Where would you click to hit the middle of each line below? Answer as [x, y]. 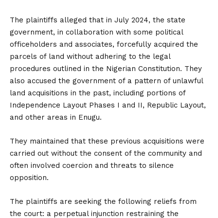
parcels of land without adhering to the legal [90, 56]
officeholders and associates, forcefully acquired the [104, 44]
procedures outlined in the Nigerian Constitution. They [106, 69]
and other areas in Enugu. [56, 117]
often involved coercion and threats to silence [92, 165]
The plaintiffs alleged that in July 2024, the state [98, 20]
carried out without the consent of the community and [106, 153]
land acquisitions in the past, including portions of [98, 93]
